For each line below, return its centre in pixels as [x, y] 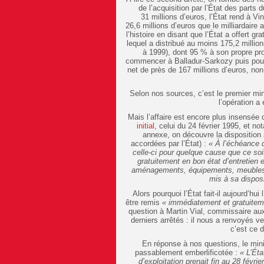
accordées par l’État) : [170, 143]
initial [145, 126]
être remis [144, 202]
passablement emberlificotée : [188, 252]
